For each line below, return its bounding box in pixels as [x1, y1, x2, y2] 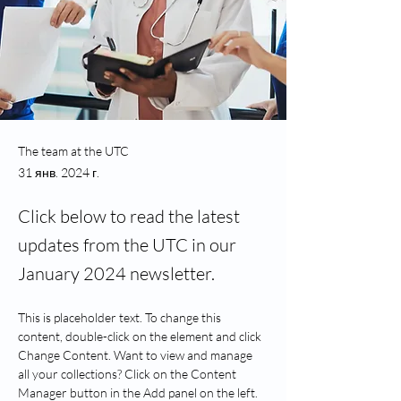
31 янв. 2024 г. [18, 165, 99, 180]
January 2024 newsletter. [18, 262, 215, 285]
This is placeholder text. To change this [18, 310, 224, 325]
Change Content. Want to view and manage [18, 347, 255, 363]
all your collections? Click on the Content [18, 366, 239, 381]
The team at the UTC [18, 143, 129, 158]
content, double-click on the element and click [18, 328, 264, 344]
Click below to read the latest [18, 205, 240, 227]
